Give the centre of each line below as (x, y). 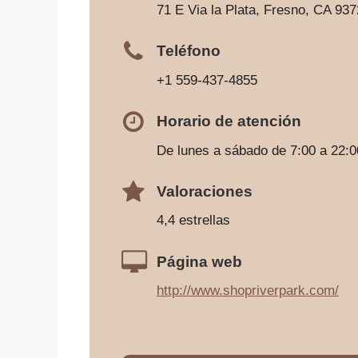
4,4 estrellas (193, 221)
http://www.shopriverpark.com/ (248, 291)
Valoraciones (205, 192)
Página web (199, 261)
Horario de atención (229, 121)
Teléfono (189, 51)
